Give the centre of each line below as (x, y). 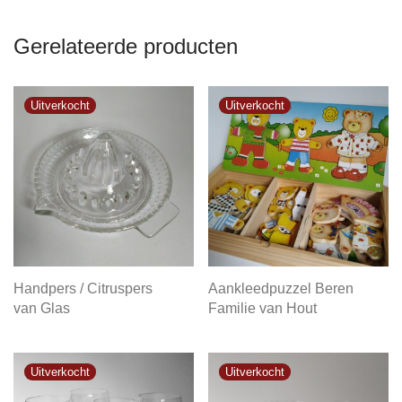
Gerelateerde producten (126, 46)
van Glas (42, 308)
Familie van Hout (262, 308)
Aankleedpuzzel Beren (281, 288)
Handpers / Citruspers (83, 288)
